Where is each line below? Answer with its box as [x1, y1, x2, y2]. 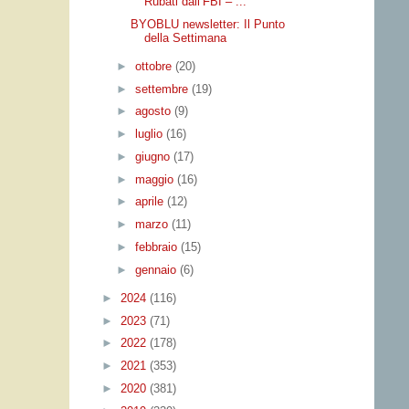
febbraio [134, 239, 181, 254]
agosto [134, 104, 174, 119]
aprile [134, 194, 167, 209]
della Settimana [144, 30, 227, 45]
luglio [134, 127, 166, 142]
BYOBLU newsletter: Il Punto [131, 16, 286, 31]
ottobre [134, 58, 175, 73]
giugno [134, 149, 173, 163]
